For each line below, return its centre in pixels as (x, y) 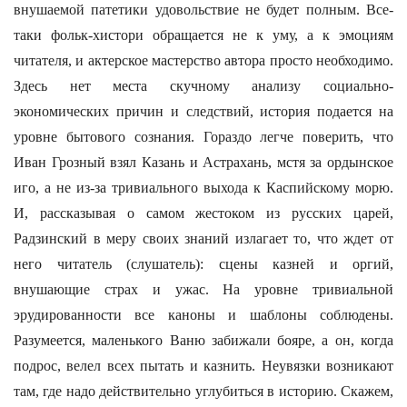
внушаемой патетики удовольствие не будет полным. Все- (203, 10)
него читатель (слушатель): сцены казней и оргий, (203, 264)
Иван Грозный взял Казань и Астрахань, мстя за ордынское (203, 162)
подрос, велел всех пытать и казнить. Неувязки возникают (203, 366)
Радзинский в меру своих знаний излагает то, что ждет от (203, 238)
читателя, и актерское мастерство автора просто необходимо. (203, 60)
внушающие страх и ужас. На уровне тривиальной (203, 289)
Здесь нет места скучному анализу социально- (203, 86)
